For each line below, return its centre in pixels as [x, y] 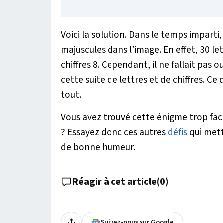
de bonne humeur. [98, 148]
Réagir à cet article [114, 182]
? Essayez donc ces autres [114, 133]
